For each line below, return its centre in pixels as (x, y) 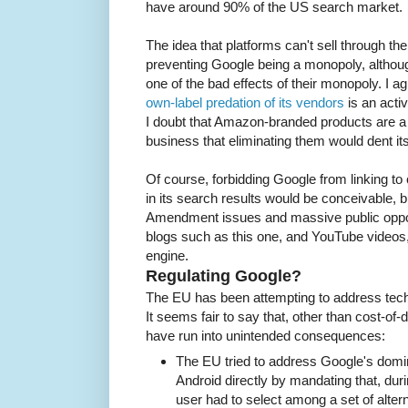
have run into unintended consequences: (265, 336)
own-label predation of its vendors (245, 103)
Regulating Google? (224, 276)
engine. (167, 256)
